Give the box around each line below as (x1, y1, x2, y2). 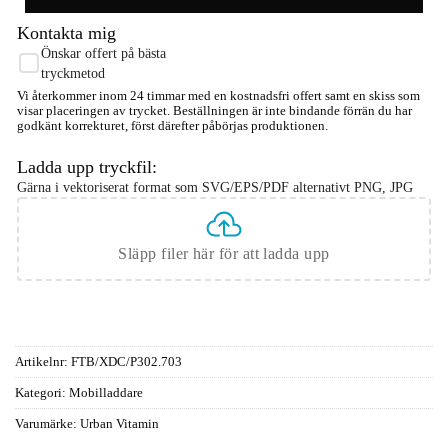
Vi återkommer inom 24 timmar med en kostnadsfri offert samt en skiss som (17, 87, 420, 103)
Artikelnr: (15, 354, 71, 369)
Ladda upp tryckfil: (17, 156, 157, 177)
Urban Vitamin (80, 416, 159, 431)
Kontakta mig (17, 22, 116, 43)
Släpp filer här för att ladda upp (118, 244, 330, 262)
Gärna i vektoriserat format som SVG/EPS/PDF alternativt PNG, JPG (17, 178, 413, 195)
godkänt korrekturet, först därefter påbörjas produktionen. (17, 117, 328, 133)
